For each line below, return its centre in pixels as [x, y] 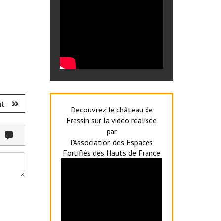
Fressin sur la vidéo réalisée [111, 120]
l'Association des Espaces [111, 142]
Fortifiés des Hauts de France [111, 153]
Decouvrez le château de [111, 109]
